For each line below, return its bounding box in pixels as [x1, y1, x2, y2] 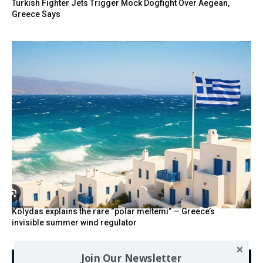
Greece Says [12, 9, 60, 19]
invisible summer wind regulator [12, 218, 137, 228]
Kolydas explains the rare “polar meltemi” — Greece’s [12, 207, 215, 217]
